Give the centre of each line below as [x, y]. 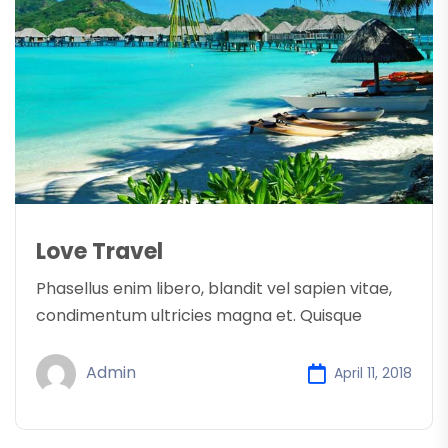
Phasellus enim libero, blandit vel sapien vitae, [214, 288]
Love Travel [99, 251]
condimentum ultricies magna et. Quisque [199, 315]
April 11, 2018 [373, 373]
